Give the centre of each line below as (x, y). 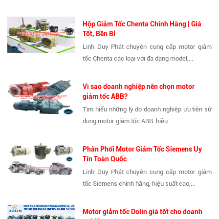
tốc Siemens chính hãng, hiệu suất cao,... (139, 183)
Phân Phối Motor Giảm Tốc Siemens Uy (142, 149)
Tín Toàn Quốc (105, 159)
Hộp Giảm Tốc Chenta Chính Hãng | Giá (142, 24)
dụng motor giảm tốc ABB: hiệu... (128, 121)
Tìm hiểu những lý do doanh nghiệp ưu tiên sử (147, 109)
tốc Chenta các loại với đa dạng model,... (138, 58)
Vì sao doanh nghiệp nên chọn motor (139, 86)
